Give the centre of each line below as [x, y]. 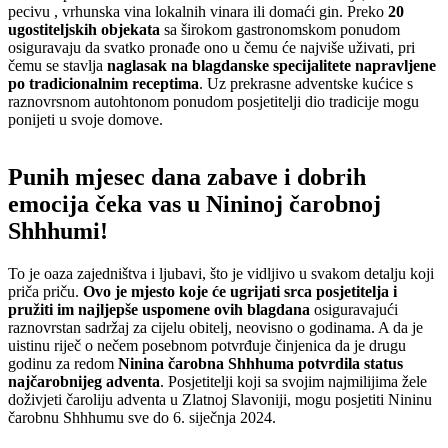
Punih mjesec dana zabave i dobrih [187, 177]
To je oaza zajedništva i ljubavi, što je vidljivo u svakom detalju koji [221, 274]
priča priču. [45, 292]
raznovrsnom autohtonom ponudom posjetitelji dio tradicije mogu [213, 101]
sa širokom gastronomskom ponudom [280, 29]
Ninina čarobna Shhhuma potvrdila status [260, 364]
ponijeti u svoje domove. [85, 119]
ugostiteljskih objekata [84, 29]
